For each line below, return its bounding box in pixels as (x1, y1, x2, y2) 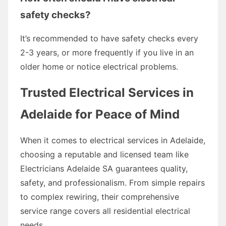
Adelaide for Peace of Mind (20, 106, 180, 122)
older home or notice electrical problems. (20, 61, 178, 72)
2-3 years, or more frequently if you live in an (20, 47, 194, 58)
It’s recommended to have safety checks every (20, 33, 198, 43)
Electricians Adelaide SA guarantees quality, (20, 163, 188, 174)
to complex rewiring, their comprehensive (20, 191, 179, 202)
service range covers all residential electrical (20, 205, 190, 216)
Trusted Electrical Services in (20, 85, 194, 100)
